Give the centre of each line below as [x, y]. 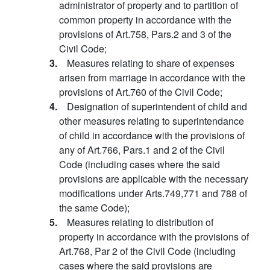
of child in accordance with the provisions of [152, 135]
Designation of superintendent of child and [157, 106]
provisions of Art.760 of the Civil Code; [141, 92]
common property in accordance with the [145, 20]
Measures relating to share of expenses [151, 63]
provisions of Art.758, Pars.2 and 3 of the [145, 34]
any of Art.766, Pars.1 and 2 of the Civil [142, 150]
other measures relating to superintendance [152, 121]
